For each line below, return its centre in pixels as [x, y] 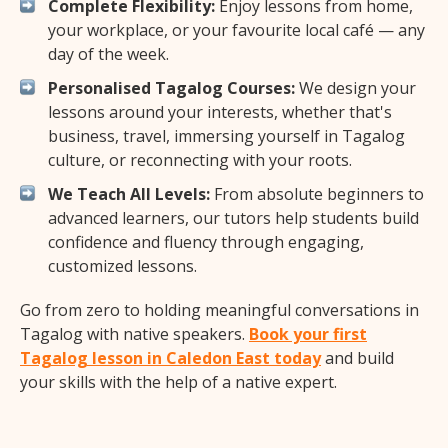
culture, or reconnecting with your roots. [200, 160]
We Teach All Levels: [129, 194]
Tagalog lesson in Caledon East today [170, 358]
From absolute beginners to [317, 194]
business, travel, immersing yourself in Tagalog [226, 136]
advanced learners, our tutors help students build [233, 218]
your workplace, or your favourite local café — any [236, 30]
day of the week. [108, 54]
